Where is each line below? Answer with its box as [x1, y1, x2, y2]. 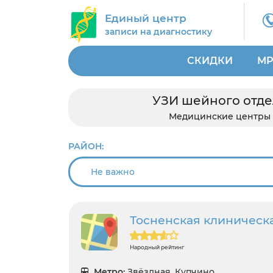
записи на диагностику [105, 26, 212, 37]
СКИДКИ [187, 55, 233, 66]
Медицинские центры [169, 111, 271, 122]
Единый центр [105, 12, 186, 24]
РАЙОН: [68, 141, 104, 152]
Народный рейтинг [130, 244, 184, 250]
